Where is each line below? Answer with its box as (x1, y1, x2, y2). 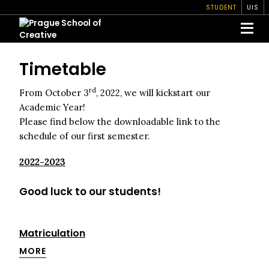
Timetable (19, 58, 106, 81)
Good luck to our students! (19, 184, 161, 199)
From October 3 (19, 87, 89, 98)
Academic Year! (19, 101, 85, 113)
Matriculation (19, 226, 85, 240)
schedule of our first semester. (19, 130, 150, 142)
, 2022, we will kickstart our (96, 87, 210, 98)
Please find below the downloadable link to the (19, 116, 220, 127)
